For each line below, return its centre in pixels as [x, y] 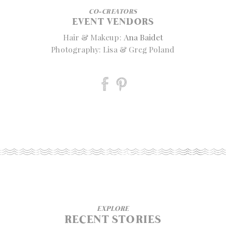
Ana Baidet [143, 37]
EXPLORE [113, 209]
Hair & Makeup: [93, 37]
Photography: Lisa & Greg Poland [113, 49]
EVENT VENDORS [113, 22]
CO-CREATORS [113, 12]
